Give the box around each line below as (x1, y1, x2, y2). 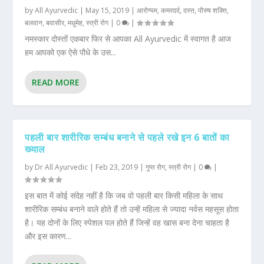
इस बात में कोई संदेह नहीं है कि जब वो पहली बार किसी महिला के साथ (25, 190, 223, 202)
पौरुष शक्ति (198, 5, 227, 16)
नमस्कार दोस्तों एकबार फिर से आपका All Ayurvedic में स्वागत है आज (25, 33, 232, 45)
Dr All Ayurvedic (35, 162, 88, 173)
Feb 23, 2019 (95, 162, 138, 173)
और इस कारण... (25, 230, 72, 242)
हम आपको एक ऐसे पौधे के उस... (25, 47, 117, 58)
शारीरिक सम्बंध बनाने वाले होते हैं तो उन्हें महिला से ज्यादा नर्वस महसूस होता (25, 203, 239, 215)
